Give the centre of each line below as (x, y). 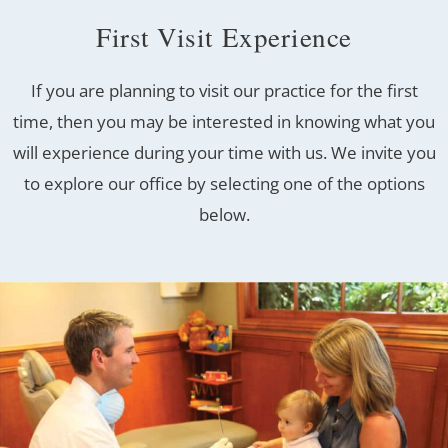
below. (224, 214)
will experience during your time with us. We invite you (224, 152)
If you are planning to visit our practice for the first (224, 90)
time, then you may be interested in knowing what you (224, 121)
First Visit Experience (224, 37)
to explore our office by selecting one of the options (224, 183)
